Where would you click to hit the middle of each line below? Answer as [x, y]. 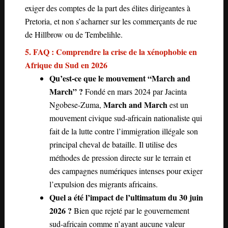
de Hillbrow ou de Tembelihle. [74, 34]
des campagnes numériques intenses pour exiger [126, 170]
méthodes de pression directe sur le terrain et [120, 157]
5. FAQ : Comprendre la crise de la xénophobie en [111, 51]
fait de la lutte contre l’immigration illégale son [123, 131]
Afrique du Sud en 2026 [66, 65]
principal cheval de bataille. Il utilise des [113, 144]
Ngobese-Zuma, [76, 104]
